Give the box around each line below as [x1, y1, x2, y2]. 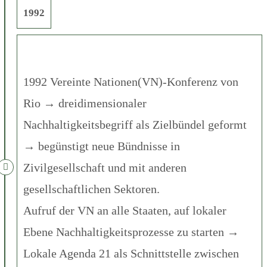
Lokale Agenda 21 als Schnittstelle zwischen [23, 246, 239, 260]
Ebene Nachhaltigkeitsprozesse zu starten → [23, 225, 239, 238]
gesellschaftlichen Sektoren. [23, 182, 160, 195]
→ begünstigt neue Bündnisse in [23, 139, 180, 153]
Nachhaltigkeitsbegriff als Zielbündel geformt [23, 117, 247, 131]
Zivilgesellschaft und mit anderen [23, 160, 187, 174]
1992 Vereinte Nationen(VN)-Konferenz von [23, 74, 238, 88]
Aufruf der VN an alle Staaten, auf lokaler [23, 203, 226, 217]
